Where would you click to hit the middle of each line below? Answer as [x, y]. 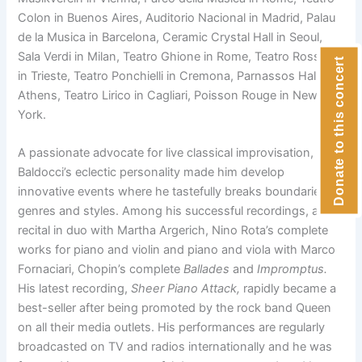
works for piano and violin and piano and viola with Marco [177, 250]
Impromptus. [293, 269]
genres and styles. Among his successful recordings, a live [179, 211]
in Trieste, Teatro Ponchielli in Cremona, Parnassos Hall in [175, 76]
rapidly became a [288, 289]
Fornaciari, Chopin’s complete [101, 269]
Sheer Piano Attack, [186, 289]
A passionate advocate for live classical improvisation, [166, 153]
